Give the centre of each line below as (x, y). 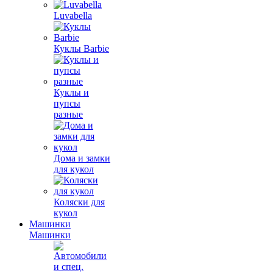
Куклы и (71, 92)
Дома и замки (82, 158)
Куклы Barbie (81, 48)
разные (68, 114)
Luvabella (73, 16)
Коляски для (79, 202)
